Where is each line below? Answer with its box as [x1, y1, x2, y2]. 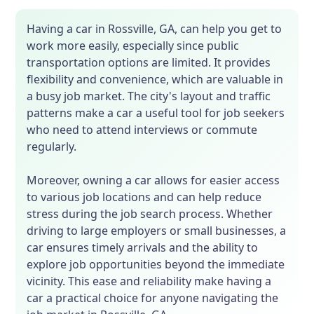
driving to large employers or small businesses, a [27, 223, 287, 238]
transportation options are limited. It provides [27, 55, 271, 70]
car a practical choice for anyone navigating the [27, 290, 279, 306]
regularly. [27, 139, 77, 154]
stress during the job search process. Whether [27, 206, 273, 221]
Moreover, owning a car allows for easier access [27, 172, 280, 188]
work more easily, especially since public [27, 38, 240, 53]
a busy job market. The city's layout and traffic [27, 88, 271, 104]
